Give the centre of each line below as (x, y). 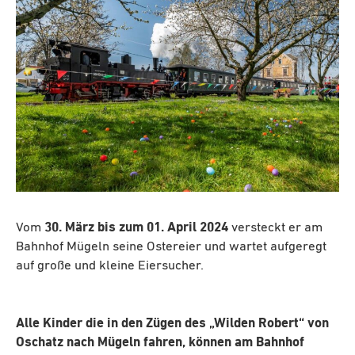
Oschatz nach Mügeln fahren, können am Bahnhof (160, 343)
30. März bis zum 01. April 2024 (136, 227)
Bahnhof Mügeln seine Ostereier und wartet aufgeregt (171, 246)
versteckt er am (275, 227)
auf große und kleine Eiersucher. (110, 265)
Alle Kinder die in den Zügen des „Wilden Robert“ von (172, 324)
